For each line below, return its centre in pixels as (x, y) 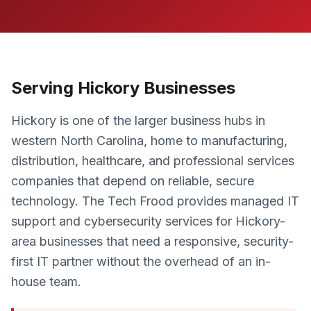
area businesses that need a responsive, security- (152, 241)
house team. (46, 281)
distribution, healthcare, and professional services (153, 161)
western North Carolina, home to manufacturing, (149, 141)
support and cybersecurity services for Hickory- (148, 221)
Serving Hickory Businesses (123, 88)
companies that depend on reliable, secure (133, 181)
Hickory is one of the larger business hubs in (138, 120)
